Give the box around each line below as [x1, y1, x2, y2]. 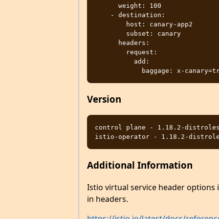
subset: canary [94, 29, 126, 37]
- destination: [94, 11, 110, 19]
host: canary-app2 [94, 20, 126, 28]
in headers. [87, 193, 128, 204]
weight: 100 [94, 1, 118, 9]
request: [94, 48, 126, 56]
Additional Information [87, 159, 193, 172]
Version [87, 92, 121, 105]
